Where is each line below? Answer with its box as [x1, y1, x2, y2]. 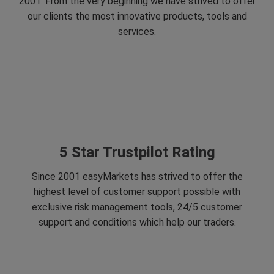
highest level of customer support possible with [34, 185, 240, 198]
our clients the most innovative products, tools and [27, 10, 247, 22]
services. [118, 25, 156, 37]
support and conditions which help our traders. [38, 216, 236, 228]
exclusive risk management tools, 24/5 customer [32, 201, 242, 213]
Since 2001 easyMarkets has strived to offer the [31, 170, 243, 182]
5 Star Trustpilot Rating [59, 143, 215, 161]
